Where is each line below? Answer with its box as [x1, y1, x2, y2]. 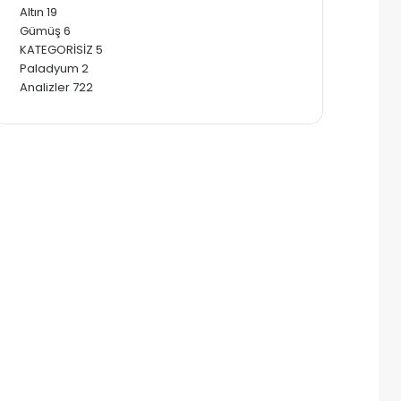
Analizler [20, 78, 70, 96]
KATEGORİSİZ [20, 40, 93, 58]
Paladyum [20, 59, 79, 77]
